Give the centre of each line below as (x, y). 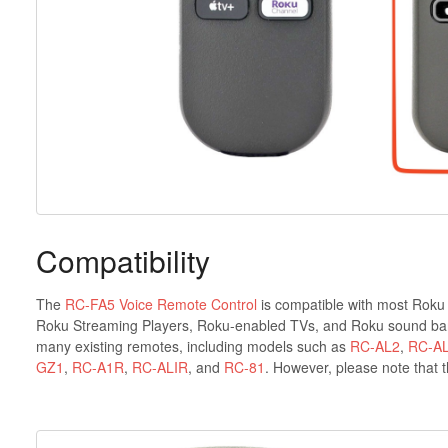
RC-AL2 (374, 346)
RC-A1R (97, 367)
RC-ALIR (159, 367)
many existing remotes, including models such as (192, 346)
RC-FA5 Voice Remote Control (160, 304)
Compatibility (122, 260)
